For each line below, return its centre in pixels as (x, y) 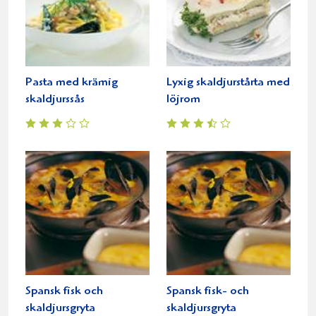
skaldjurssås (55, 99)
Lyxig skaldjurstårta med (228, 83)
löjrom (183, 99)
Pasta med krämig (72, 83)
